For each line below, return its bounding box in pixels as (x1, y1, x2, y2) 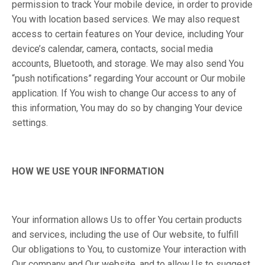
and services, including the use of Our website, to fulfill (12, 229, 238, 240)
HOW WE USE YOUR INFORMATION (12, 166, 164, 177)
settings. (12, 117, 48, 128)
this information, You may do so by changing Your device (12, 102, 243, 114)
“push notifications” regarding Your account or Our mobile (12, 73, 245, 84)
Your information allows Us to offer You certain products (12, 214, 242, 225)
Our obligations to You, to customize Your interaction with (12, 244, 246, 255)
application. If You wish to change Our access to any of (12, 88, 237, 99)
